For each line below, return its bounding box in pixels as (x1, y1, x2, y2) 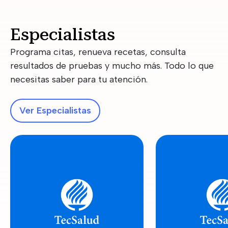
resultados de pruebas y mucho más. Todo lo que (10, 60, 214, 71)
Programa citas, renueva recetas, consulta (10, 46, 186, 58)
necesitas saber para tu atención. (10, 73, 148, 85)
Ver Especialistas (19, 104, 91, 116)
